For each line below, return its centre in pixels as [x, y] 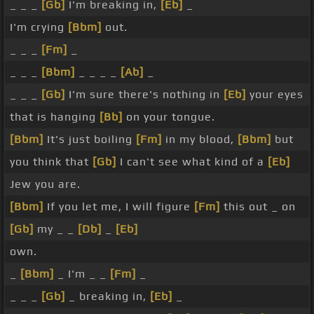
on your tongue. [169, 117]
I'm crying [39, 27]
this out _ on [258, 207]
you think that [51, 162]
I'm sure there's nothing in [144, 95]
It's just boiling [90, 139]
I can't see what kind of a [192, 162]
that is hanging [55, 117]
